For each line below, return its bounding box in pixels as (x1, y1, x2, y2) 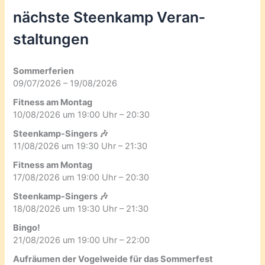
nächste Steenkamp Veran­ (13, 8, 206, 27)
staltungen (13, 30, 89, 49)
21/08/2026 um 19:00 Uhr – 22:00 (13, 234, 150, 245)
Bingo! (13, 222, 41, 233)
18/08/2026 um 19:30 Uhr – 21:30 (13, 203, 149, 214)
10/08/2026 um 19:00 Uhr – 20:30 (13, 109, 150, 120)
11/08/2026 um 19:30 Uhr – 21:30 (13, 140, 148, 151)
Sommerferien (13, 65, 75, 76)
